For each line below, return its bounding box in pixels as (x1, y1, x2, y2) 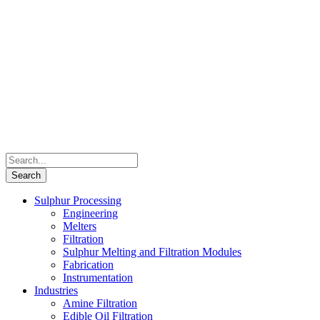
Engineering (63, 207, 118, 219)
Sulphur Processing (34, 194, 121, 206)
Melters (63, 220, 96, 232)
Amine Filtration (63, 297, 137, 309)
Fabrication (63, 259, 114, 271)
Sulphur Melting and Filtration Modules (63, 246, 241, 258)
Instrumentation (63, 271, 133, 284)
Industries (34, 284, 78, 296)
